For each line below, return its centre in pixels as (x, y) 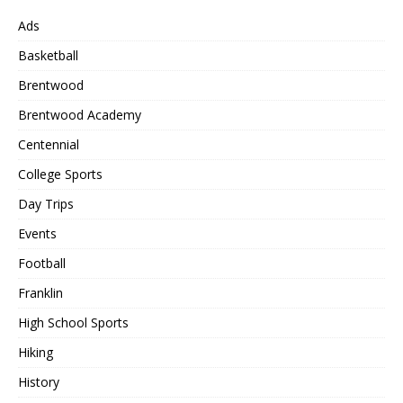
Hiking (36, 353)
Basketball (48, 56)
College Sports (60, 175)
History (39, 382)
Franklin (40, 293)
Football (42, 264)
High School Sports (73, 323)
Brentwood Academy (80, 115)
